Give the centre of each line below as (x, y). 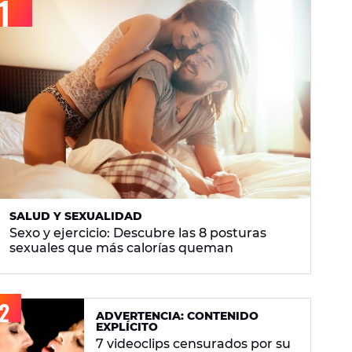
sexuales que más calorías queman (121, 248)
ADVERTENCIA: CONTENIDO (177, 316)
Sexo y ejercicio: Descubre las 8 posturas (138, 233)
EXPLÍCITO (127, 327)
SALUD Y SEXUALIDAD (76, 216)
